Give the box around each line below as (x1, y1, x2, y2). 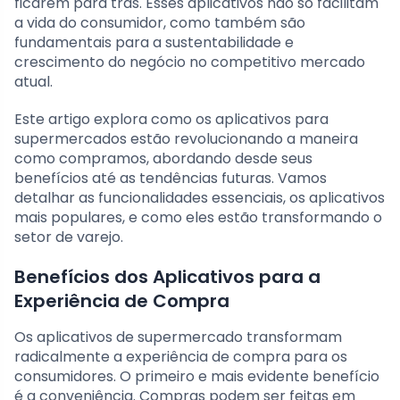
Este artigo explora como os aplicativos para (14, 109, 329, 130)
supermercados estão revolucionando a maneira (14, 129, 358, 150)
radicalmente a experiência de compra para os (14, 346, 347, 368)
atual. (14, 71, 53, 93)
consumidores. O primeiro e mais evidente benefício (14, 366, 379, 387)
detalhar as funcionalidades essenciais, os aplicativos (14, 187, 385, 209)
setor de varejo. (14, 227, 123, 248)
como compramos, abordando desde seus (14, 148, 312, 170)
